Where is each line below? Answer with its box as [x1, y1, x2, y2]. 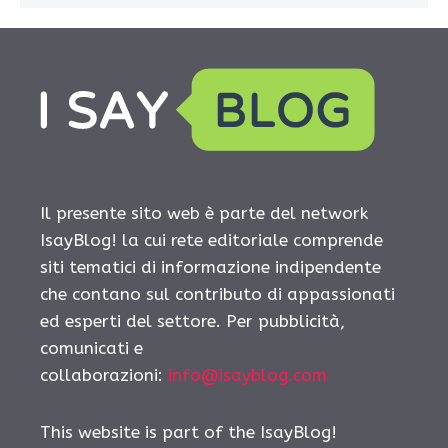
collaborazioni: [40, 365, 168, 386]
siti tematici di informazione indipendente [40, 257, 381, 278]
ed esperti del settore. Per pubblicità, [40, 311, 345, 332]
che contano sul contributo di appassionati [40, 284, 395, 305]
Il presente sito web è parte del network [40, 203, 368, 224]
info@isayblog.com [168, 365, 327, 386]
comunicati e [40, 338, 143, 359]
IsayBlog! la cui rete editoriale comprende [40, 230, 383, 251]
